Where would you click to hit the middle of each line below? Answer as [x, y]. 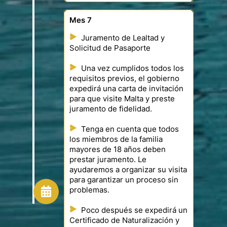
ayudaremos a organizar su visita [128, 170]
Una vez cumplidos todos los [133, 69]
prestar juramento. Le [108, 160]
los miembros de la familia [116, 140]
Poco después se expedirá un [134, 211]
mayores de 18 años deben [118, 150]
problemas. [89, 190]
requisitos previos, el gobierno [124, 79]
